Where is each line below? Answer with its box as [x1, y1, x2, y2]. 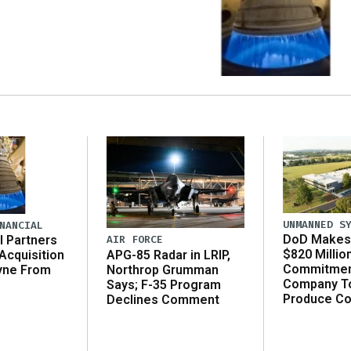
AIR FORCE [107, 233, 163, 247]
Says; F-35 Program [107, 277, 221, 292]
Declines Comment [107, 291, 219, 307]
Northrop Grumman [107, 262, 219, 277]
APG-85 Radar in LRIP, [107, 247, 230, 262]
